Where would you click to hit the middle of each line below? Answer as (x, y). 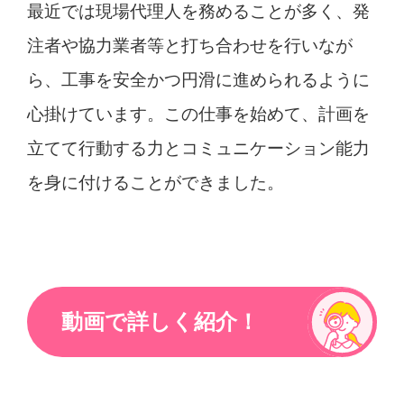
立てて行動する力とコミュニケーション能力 (198, 149)
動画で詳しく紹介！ (161, 322)
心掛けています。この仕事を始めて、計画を (198, 115)
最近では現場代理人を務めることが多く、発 (198, 12)
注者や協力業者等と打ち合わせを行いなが (189, 46)
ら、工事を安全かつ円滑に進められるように (198, 80)
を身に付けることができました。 (155, 183)
